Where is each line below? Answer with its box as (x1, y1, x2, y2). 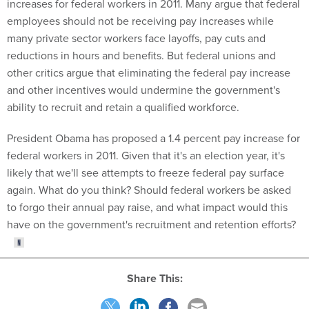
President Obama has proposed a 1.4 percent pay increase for (7, 130, 300, 146)
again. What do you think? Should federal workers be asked (7, 181, 291, 198)
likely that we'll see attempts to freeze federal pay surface (7, 164, 284, 181)
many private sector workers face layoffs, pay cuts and (7, 30, 266, 46)
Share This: (133, 270, 183, 286)
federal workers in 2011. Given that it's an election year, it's (7, 147, 285, 163)
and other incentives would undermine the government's (7, 81, 280, 98)
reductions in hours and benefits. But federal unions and (7, 47, 276, 63)
